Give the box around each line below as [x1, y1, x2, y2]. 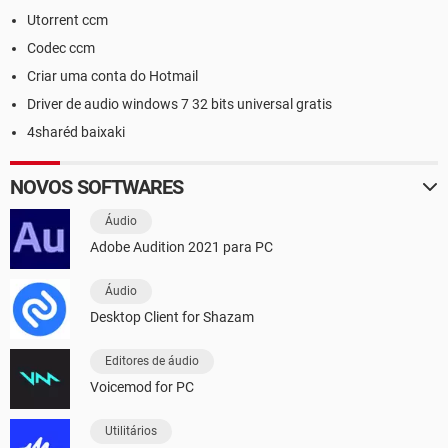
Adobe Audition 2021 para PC [90, 239, 273, 256]
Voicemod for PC [90, 379, 194, 396]
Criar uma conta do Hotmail [27, 68, 198, 85]
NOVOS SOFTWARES [10, 175, 184, 200]
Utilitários [105, 424, 157, 439]
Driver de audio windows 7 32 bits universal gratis [27, 96, 332, 113]
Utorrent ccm [27, 12, 108, 29]
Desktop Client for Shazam [90, 309, 254, 326]
